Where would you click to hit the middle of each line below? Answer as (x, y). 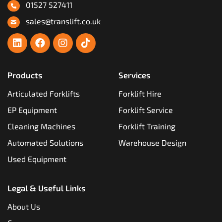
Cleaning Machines (41, 126)
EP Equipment (32, 110)
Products (25, 75)
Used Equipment (37, 159)
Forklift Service (146, 110)
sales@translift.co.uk (60, 21)
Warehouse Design (152, 143)
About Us (24, 207)
